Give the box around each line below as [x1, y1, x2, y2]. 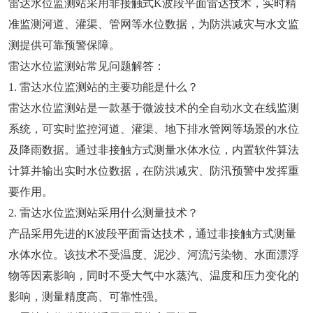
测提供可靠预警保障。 [8, 39, 120, 52]
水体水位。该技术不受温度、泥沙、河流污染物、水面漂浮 [8, 249, 299, 261]
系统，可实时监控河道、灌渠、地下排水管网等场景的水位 [8, 123, 299, 136]
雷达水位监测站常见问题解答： [8, 60, 165, 73]
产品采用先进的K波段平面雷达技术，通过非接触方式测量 [8, 228, 296, 240]
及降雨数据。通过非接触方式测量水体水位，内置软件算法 [8, 144, 299, 156]
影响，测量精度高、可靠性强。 [8, 291, 165, 303]
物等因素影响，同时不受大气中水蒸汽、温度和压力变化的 [8, 270, 299, 282]
